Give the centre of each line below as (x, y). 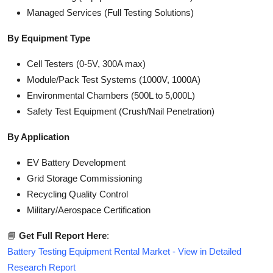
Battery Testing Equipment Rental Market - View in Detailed (124, 251)
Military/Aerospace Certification (89, 210)
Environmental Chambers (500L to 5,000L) (111, 95)
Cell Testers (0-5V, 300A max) (86, 63)
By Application (38, 136)
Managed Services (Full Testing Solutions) (110, 12)
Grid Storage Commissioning (84, 178)
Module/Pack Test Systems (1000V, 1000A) (114, 79)
